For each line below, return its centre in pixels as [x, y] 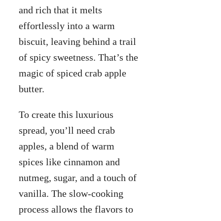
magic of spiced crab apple [73, 73]
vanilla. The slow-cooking [71, 194]
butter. [32, 89]
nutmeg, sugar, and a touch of [78, 178]
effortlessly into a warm [67, 26]
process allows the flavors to [76, 209]
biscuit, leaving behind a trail [77, 42]
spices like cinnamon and [69, 162]
